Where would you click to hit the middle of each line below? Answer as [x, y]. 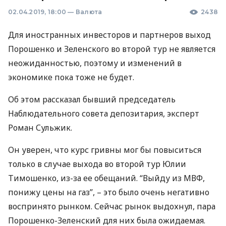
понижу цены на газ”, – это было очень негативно [109, 192]
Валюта [89, 12]
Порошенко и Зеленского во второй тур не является [112, 49]
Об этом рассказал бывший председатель [92, 99]
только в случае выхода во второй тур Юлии [97, 164]
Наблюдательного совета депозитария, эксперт [104, 113]
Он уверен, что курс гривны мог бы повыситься [105, 150]
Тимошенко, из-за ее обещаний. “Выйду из [96, 178]
